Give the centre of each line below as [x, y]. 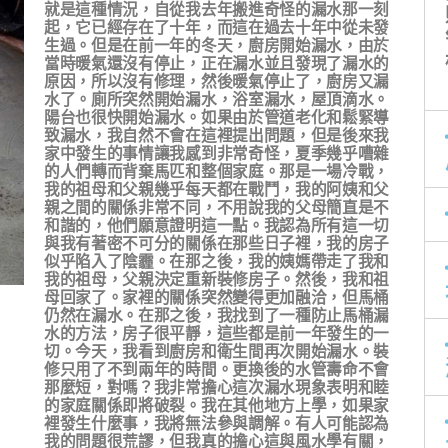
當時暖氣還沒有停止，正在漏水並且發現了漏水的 [216, 63]
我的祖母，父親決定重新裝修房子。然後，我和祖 [216, 279]
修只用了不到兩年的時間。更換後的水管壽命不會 [216, 369]
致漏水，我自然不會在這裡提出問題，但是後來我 [216, 135]
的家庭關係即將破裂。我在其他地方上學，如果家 [216, 405]
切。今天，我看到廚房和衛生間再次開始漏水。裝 [216, 351]
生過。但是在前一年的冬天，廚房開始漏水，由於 [216, 45]
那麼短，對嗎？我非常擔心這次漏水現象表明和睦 [216, 387]
